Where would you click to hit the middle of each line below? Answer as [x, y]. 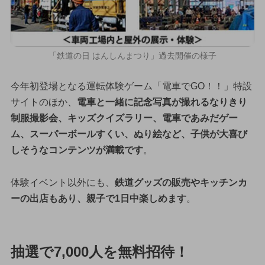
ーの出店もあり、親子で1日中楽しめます [98, 199]
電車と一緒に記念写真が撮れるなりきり [162, 102]
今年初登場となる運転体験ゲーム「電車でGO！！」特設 [131, 86]
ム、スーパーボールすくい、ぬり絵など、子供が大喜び [129, 134]
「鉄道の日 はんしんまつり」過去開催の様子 [132, 55]
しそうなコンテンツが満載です [77, 150]
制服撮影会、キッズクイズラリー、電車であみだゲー [124, 118]
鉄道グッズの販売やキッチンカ [181, 183]
